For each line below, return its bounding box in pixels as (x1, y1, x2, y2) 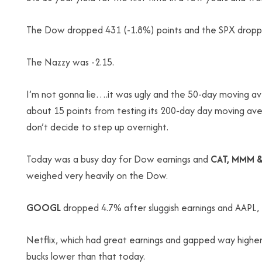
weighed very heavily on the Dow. (26, 168, 168, 182)
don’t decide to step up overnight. (26, 120, 168, 134)
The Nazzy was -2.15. (26, 55, 114, 69)
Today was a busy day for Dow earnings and (26, 152, 211, 166)
